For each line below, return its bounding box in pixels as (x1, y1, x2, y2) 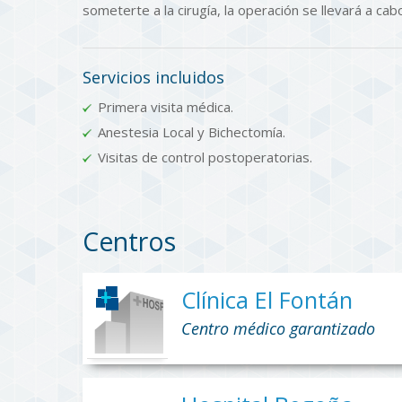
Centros (83, 224, 176, 259)
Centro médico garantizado (181, 317, 375, 339)
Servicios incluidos (83, 66, 224, 89)
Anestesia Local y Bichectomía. (98, 123, 285, 142)
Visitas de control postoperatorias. (98, 148, 312, 167)
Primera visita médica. (98, 98, 233, 117)
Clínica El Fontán (181, 284, 353, 315)
